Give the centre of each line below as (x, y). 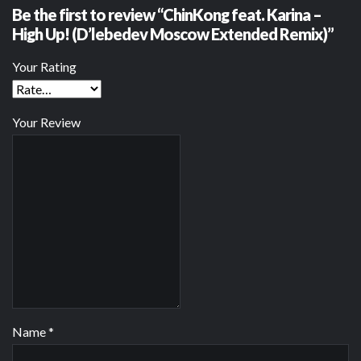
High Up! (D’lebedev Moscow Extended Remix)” (173, 34)
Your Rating (44, 67)
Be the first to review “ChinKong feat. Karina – (167, 15)
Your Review (46, 122)
